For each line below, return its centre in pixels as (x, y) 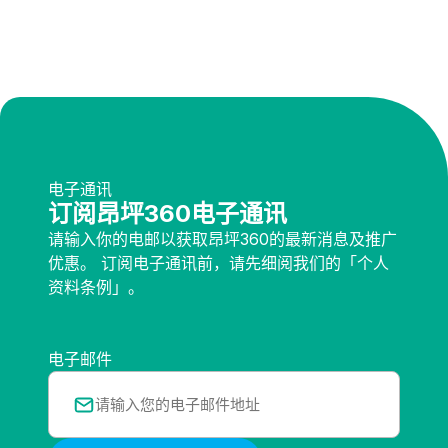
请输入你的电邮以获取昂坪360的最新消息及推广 (222, 239)
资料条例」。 (96, 287)
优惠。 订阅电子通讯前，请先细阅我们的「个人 (218, 263)
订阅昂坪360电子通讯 (167, 214)
